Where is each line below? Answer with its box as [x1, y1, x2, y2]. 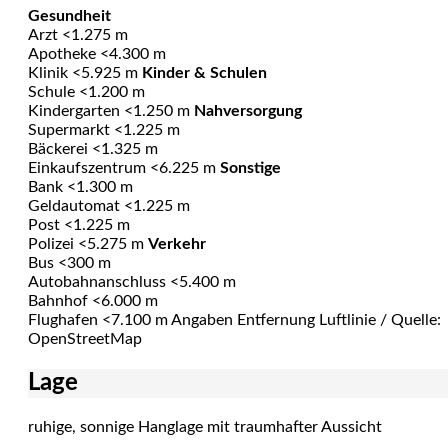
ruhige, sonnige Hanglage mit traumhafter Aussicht [28, 418, 382, 435]
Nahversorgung [194, 103, 302, 119]
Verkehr [148, 236, 206, 252]
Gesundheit [28, 8, 111, 24]
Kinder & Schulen [142, 65, 267, 81]
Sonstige [220, 160, 281, 176]
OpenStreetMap [28, 331, 142, 347]
